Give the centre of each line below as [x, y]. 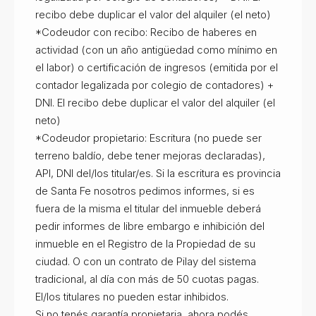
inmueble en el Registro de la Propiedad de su [145, 243]
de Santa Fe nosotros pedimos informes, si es [145, 190]
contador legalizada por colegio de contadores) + [154, 85]
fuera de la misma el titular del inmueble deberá [148, 208]
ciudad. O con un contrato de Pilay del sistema [146, 261]
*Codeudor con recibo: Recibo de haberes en [146, 32]
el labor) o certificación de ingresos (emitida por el [157, 67]
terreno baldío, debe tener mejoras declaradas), [150, 155]
